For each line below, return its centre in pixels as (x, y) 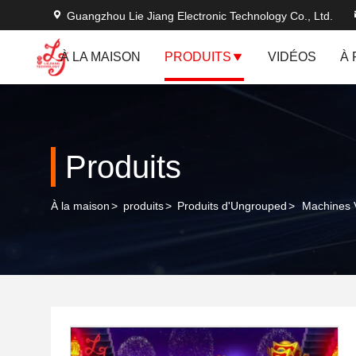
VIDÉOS (292, 57)
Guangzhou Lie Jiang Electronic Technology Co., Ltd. (200, 16)
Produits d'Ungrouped (232, 206)
